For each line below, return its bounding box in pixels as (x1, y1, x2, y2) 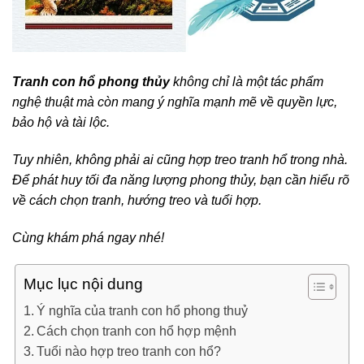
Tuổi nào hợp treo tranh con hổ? (37, 344, 222, 359)
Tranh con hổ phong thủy (12, 75, 170, 89)
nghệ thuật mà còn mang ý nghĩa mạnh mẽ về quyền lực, (12, 95, 337, 110)
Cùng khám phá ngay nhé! (12, 230, 164, 245)
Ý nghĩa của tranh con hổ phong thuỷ (37, 304, 249, 318)
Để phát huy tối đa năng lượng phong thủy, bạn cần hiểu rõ (12, 172, 349, 187)
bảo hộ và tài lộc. (12, 115, 110, 130)
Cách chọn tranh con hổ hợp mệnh (37, 324, 237, 339)
